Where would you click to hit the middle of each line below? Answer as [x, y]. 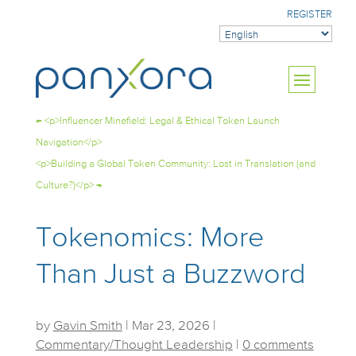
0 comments [278, 345]
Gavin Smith [87, 326]
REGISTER [310, 15]
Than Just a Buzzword [170, 275]
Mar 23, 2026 [170, 326]
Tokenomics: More [149, 238]
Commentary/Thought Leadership [134, 345]
